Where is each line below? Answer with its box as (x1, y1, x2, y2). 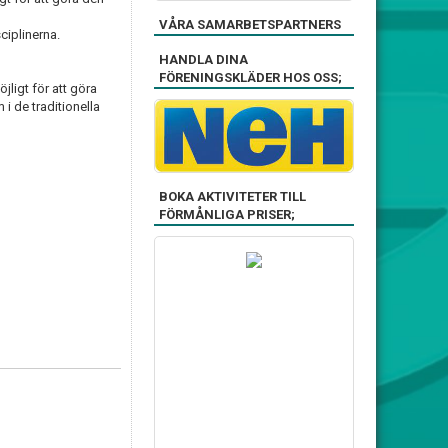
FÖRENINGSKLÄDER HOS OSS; (159, 70, 342, 85)
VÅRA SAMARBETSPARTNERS (159, 17, 341, 32)
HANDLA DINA (159, 52, 248, 67)
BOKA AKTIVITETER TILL (159, 188, 306, 204)
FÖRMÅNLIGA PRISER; (159, 206, 295, 222)
